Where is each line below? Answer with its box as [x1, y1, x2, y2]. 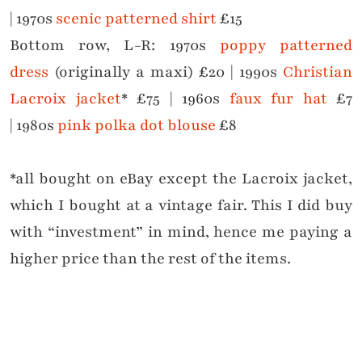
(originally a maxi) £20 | [48, 61, 240, 83]
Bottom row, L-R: [10, 35, 170, 57]
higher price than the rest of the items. [10, 248, 291, 270]
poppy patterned [219, 35, 353, 57]
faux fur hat [229, 88, 327, 110]
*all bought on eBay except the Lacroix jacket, [10, 168, 352, 190]
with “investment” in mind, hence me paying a [10, 221, 352, 243]
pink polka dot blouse [57, 115, 216, 137]
